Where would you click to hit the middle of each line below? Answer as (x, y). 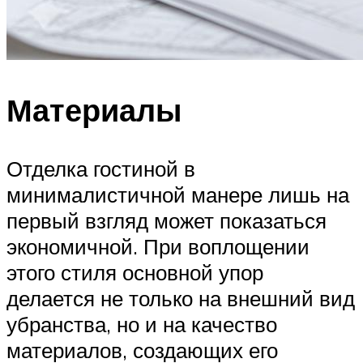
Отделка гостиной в (101, 169)
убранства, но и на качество (142, 325)
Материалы (94, 110)
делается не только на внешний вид (181, 299)
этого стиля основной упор (135, 273)
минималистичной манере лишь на (178, 195)
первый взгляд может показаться (167, 221)
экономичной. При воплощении (158, 247)
